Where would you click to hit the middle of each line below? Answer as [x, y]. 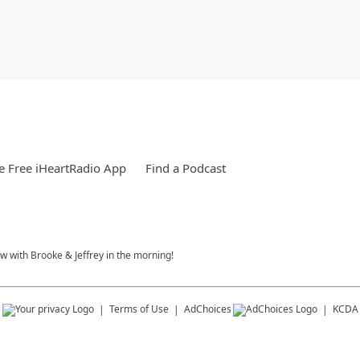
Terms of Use [139, 309]
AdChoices [208, 309]
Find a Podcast [186, 168]
